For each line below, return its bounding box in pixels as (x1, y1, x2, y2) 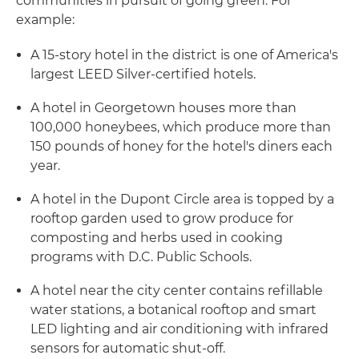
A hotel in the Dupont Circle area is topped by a (30, 191, 334, 207)
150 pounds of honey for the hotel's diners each (30, 138, 333, 154)
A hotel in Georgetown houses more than (30, 99, 296, 115)
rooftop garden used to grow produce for (30, 210, 293, 226)
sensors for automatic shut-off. (30, 340, 225, 356)
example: (16, 11, 75, 27)
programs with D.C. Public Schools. (30, 248, 252, 264)
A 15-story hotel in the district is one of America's (30, 46, 338, 63)
